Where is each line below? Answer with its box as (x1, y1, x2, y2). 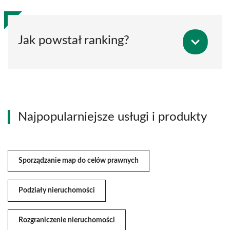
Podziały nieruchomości (18, 186, 95, 194)
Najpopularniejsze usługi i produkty (18, 110, 207, 123)
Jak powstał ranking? (18, 34, 129, 47)
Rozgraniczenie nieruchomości (18, 216, 115, 224)
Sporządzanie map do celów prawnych (18, 157, 139, 164)
